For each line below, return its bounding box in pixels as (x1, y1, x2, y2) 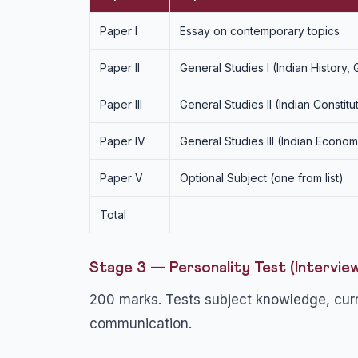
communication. (89, 316, 192, 332)
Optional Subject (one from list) (180, 171, 344, 185)
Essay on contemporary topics (180, 24, 340, 38)
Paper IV (100, 134, 145, 148)
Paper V (100, 171, 143, 185)
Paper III (100, 97, 142, 111)
